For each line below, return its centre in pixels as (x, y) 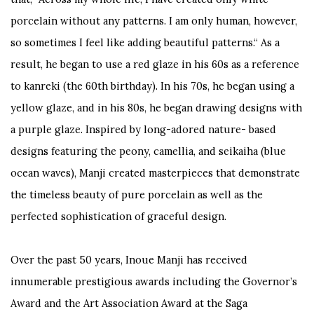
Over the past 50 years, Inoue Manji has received (129, 259)
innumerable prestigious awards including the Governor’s (154, 281)
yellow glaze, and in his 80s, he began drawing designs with (156, 107)
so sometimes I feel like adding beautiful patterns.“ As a (145, 42)
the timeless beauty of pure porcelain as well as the (137, 194)
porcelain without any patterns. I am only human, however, (154, 20)
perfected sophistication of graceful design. (120, 216)
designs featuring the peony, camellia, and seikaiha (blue (148, 151)
